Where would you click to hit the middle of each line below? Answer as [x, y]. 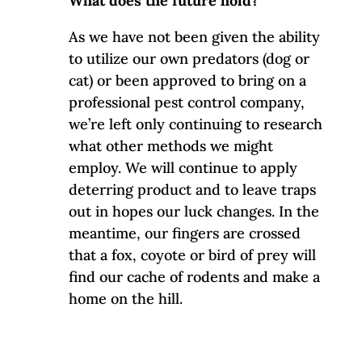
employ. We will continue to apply [183, 167]
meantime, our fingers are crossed [184, 233]
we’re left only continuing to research [195, 124]
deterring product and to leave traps [192, 189]
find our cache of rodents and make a [194, 276]
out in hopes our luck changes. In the [194, 211]
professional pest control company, [186, 102]
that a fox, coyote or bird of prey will [192, 255]
